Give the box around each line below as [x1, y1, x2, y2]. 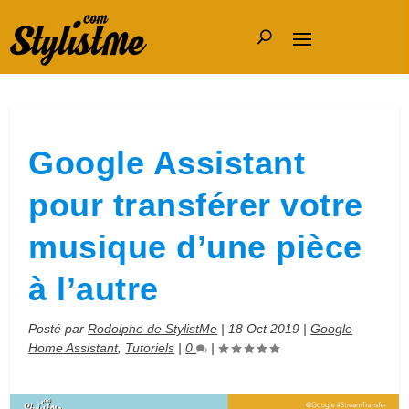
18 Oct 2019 [228, 321, 300, 336]
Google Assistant [28, 144, 306, 182]
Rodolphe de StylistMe [88, 321, 218, 336]
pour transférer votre [28, 186, 363, 224]
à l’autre [28, 270, 159, 308]
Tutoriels [125, 341, 175, 355]
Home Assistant [28, 341, 119, 355]
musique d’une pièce [28, 228, 362, 266]
